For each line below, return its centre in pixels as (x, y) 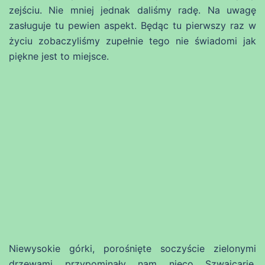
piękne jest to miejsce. (59, 56)
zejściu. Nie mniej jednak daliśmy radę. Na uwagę (132, 10)
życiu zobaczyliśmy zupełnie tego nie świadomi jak (132, 41)
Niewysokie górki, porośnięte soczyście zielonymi (132, 248)
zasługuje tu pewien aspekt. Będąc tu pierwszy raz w (132, 25)
